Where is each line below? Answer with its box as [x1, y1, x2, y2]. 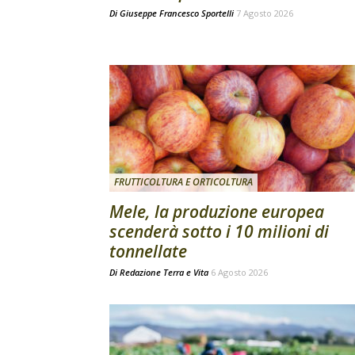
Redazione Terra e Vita [120, 265, 208, 278]
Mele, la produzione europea [109, 200, 324, 223]
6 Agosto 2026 [211, 265, 268, 278]
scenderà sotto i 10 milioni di [109, 219, 329, 242]
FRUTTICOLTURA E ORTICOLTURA [114, 174, 253, 189]
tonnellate [109, 239, 187, 262]
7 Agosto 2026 [236, 6, 293, 19]
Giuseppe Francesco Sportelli [120, 6, 234, 19]
